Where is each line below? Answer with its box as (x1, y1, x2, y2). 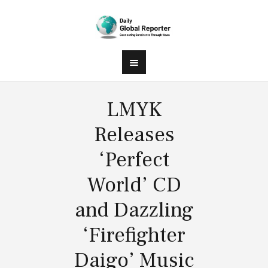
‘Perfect (99, 146, 169, 173)
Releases (93, 121, 175, 148)
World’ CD (87, 171, 181, 199)
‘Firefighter (83, 221, 185, 249)
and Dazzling (74, 196, 194, 224)
